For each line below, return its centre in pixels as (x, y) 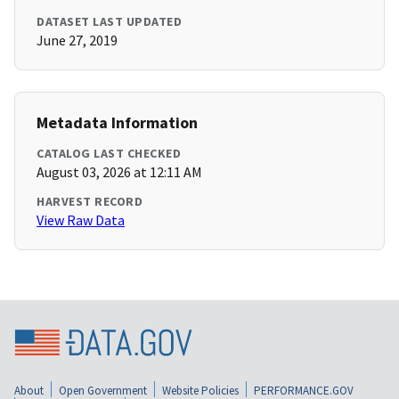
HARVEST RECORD (90, 202)
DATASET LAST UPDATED (109, 22)
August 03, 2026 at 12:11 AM (119, 172)
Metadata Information (117, 123)
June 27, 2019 (77, 41)
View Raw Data (81, 220)
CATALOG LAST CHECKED (109, 154)
